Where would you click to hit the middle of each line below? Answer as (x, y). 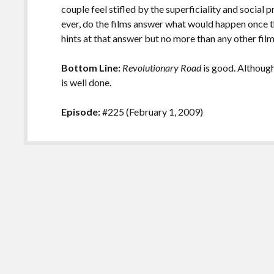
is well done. (87, 82)
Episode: (82, 112)
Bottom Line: (91, 68)
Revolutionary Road (162, 68)
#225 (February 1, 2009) (154, 112)
